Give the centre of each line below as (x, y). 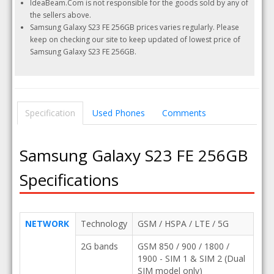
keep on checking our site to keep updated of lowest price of (135, 39)
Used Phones (119, 113)
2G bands (99, 246)
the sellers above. (61, 15)
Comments (184, 113)
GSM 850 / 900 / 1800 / (183, 246)
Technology (104, 224)
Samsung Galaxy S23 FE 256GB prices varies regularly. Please (135, 27)
